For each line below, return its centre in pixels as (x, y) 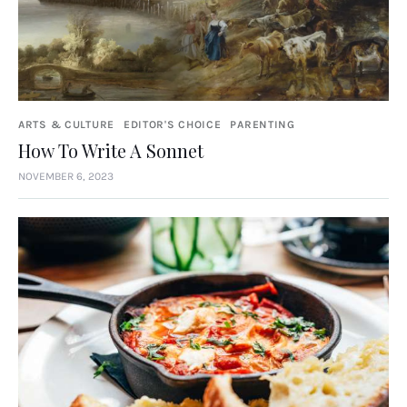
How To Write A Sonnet (111, 150)
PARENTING (263, 124)
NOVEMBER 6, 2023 (66, 177)
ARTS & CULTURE (67, 124)
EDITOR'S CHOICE (172, 124)
